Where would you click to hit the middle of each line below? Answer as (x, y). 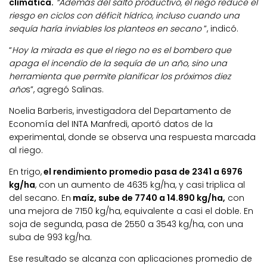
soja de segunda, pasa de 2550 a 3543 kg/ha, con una (126, 224)
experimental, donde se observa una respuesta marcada (132, 137)
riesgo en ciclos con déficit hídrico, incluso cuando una (124, 15)
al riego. (26, 150)
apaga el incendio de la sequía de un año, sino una (118, 63)
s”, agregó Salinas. (65, 90)
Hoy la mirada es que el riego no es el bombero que (122, 50)
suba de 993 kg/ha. (50, 237)
